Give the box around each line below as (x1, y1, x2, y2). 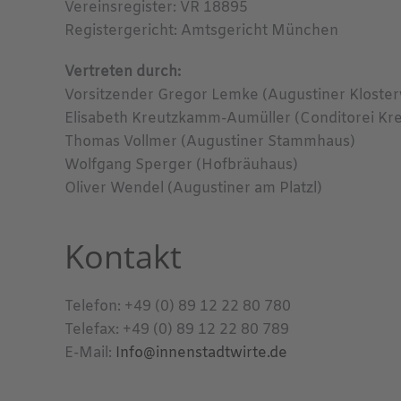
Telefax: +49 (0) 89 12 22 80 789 (64, 320, 289, 339)
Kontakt (64, 235, 182, 278)
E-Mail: (64, 344, 115, 363)
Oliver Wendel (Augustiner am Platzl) (64, 179, 322, 198)
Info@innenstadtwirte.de (115, 344, 287, 363)
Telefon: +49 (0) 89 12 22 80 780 (64, 297, 291, 316)
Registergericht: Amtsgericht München (64, 21, 338, 40)
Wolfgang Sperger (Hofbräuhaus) (64, 156, 298, 175)
